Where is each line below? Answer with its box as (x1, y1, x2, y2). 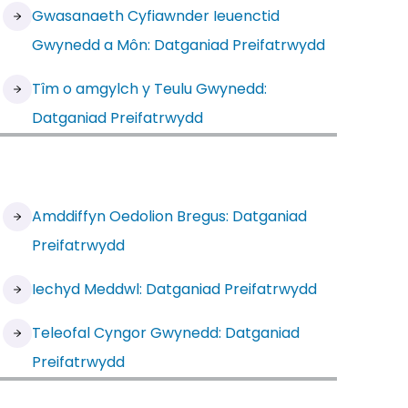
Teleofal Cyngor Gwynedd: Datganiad (32, 322, 301, 343)
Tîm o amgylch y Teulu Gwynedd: (32, 78, 268, 99)
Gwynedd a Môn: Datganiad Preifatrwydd (32, 35, 326, 56)
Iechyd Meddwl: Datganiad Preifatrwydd (32, 279, 318, 300)
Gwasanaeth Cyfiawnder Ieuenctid (32, 5, 280, 26)
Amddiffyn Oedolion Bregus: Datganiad (32, 206, 308, 227)
